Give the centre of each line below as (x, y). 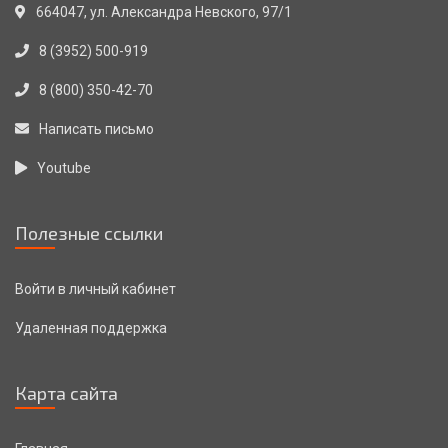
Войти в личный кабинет (95, 289)
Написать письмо (96, 129)
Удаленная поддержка (91, 328)
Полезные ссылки (89, 233)
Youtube (64, 168)
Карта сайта (66, 393)
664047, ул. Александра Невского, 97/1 (164, 12)
